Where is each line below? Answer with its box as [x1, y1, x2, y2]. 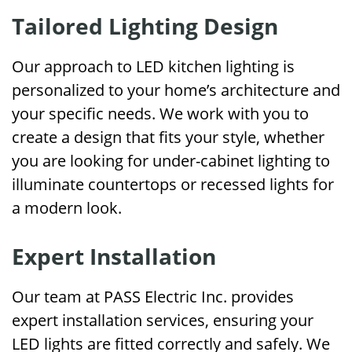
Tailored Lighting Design [12, 11, 278, 41]
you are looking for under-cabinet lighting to [12, 150, 330, 171]
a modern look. [12, 197, 122, 218]
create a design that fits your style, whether [12, 126, 324, 148]
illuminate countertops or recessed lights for [12, 174, 334, 195]
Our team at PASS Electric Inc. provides [12, 286, 294, 307]
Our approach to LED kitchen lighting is [12, 56, 295, 77]
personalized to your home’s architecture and [12, 79, 340, 101]
